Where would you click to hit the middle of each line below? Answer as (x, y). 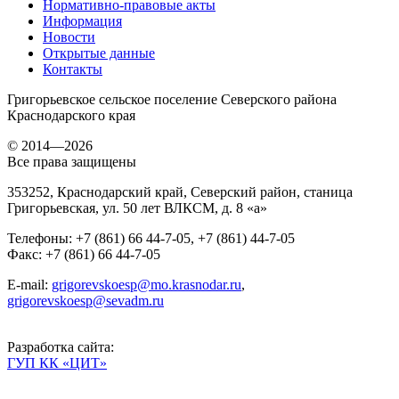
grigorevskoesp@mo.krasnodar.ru (147, 284)
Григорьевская (51, 208)
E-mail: (29, 284)
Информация (82, 20)
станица (328, 191)
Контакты (73, 69)
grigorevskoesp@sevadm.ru (85, 300)
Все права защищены (72, 161)
